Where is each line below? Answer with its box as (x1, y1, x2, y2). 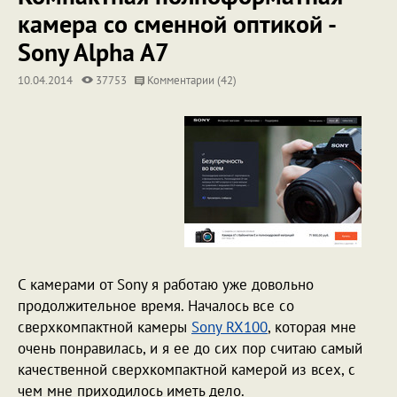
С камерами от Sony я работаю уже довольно (18, 275, 314, 294)
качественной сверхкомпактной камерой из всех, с (18, 360, 355, 379)
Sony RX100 (191, 317, 268, 337)
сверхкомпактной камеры (18, 317, 191, 337)
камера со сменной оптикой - (18, 7, 335, 40)
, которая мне (268, 317, 356, 337)
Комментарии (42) (144, 73, 237, 88)
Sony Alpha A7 (18, 35, 169, 68)
